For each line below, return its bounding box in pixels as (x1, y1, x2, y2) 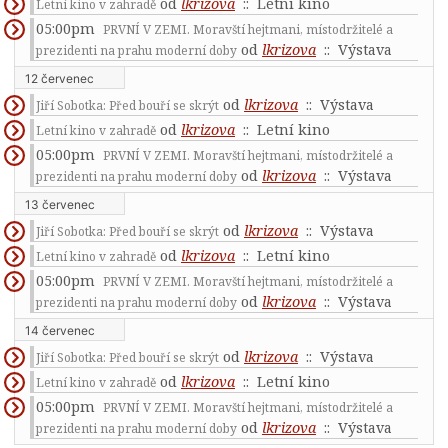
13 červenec (25, 197, 95, 213)
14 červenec (25, 323, 95, 339)
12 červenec (25, 71, 94, 87)
